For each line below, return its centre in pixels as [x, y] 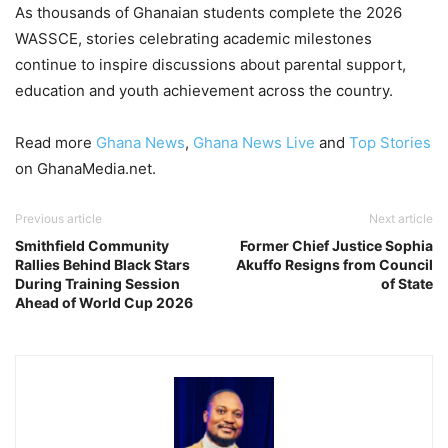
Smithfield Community [92, 245]
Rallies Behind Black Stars [102, 264]
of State [407, 283]
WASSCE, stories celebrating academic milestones [193, 38]
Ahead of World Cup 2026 [104, 302]
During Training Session [97, 283]
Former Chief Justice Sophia [336, 245]
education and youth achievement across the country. [204, 90]
